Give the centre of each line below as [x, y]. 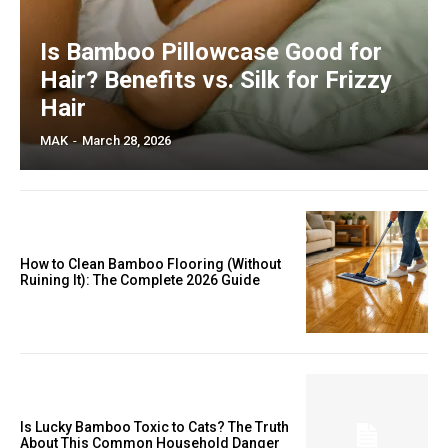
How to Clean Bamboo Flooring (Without [150, 263]
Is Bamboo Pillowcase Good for [211, 51]
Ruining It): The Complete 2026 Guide [140, 279]
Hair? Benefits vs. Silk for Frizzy [216, 79]
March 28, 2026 [126, 140]
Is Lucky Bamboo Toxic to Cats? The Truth [154, 427]
